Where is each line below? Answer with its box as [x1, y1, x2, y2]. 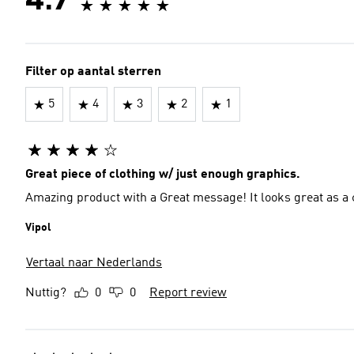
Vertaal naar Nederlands [26, 257, 162, 269]
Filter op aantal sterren [25, 66, 161, 78]
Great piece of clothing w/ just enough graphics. [25, 168, 300, 181]
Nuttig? [25, 287, 66, 299]
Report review [149, 287, 227, 299]
